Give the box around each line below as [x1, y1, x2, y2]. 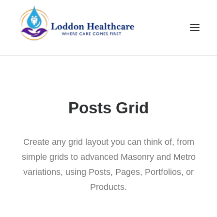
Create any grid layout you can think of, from [23, 137, 194, 147]
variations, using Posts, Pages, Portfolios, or [23, 167, 194, 177]
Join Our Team [75, 157, 142, 169]
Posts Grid [68, 99, 149, 117]
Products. [90, 182, 127, 192]
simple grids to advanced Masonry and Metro [21, 152, 196, 162]
